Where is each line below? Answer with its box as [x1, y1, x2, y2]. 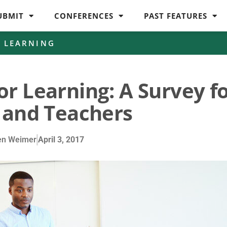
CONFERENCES [54, 11, 114, 21]
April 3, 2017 [38, 135, 84, 144]
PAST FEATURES [144, 11, 208, 21]
